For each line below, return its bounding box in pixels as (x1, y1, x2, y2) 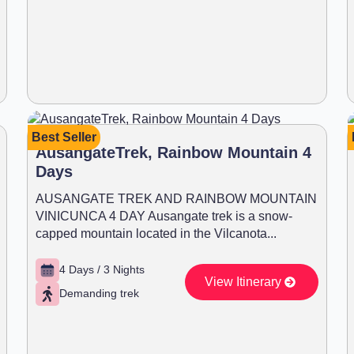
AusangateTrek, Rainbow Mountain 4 (36, 143, 311, 161)
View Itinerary (204, 274, 281, 288)
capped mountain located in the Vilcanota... (36, 226, 277, 240)
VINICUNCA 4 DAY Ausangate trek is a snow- (36, 209, 292, 223)
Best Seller (32, 130, 96, 144)
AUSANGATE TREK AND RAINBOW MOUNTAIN (36, 191, 317, 205)
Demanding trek (59, 287, 139, 300)
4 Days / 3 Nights (59, 263, 145, 277)
